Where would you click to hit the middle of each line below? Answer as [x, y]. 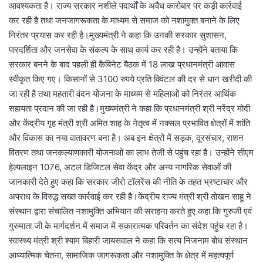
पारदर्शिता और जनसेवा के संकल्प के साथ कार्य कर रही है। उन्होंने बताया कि [123, 49]
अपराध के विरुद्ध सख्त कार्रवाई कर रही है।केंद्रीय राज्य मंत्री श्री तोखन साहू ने [130, 196]
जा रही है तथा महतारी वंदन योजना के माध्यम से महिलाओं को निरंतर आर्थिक [122, 93]
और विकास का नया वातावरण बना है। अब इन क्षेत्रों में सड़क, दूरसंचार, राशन [126, 137]
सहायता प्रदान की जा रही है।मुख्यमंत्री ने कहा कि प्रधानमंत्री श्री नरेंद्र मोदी [129, 108]
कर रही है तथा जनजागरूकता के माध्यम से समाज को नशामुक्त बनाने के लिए [124, 20]
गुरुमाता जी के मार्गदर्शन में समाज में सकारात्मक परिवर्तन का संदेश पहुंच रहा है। [129, 225]
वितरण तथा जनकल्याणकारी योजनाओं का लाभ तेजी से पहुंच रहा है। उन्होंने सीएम [131, 152]
